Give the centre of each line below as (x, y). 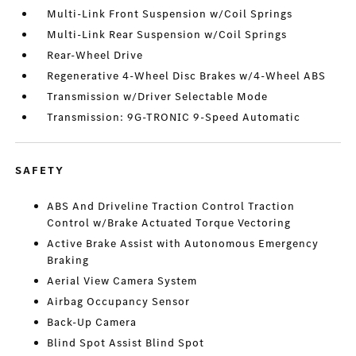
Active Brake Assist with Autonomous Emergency (183, 244)
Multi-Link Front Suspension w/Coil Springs (170, 14)
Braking (68, 260)
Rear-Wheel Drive (95, 55)
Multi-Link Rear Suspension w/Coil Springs (167, 35)
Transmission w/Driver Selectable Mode (158, 97)
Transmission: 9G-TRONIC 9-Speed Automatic (174, 117)
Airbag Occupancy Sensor (119, 302)
